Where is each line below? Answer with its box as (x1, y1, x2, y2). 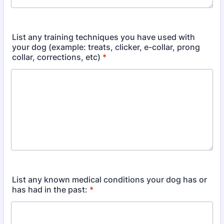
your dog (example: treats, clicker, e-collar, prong (12, 42, 200, 52)
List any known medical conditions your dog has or (12, 174, 207, 184)
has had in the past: (12, 184, 87, 194)
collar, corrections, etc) (12, 52, 100, 62)
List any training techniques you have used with (12, 32, 195, 42)
